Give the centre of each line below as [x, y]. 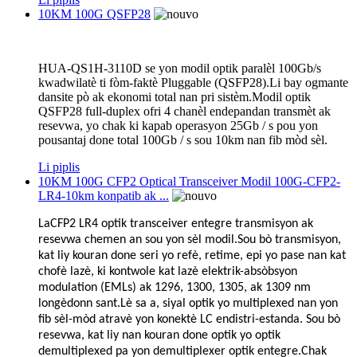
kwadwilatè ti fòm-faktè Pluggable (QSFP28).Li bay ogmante [193, 82]
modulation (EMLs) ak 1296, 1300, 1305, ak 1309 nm [175, 287]
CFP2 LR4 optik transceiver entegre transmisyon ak [182, 224]
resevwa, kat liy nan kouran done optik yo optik [159, 335]
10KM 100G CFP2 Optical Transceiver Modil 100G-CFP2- [189, 181]
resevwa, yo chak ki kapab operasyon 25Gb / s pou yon [178, 125]
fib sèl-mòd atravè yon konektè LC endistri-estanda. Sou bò [189, 319]
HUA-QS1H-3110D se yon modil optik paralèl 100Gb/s [180, 68]
